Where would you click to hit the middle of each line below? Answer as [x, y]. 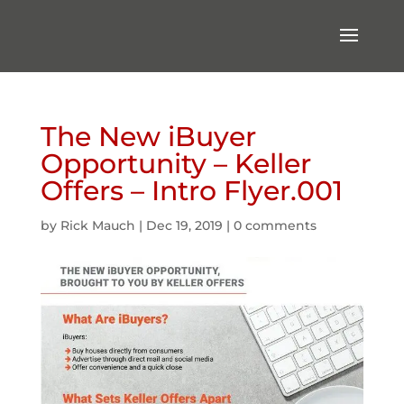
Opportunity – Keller [175, 164]
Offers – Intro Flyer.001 [191, 191]
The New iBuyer [148, 137]
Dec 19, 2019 [184, 225]
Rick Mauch [97, 225]
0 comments [275, 225]
